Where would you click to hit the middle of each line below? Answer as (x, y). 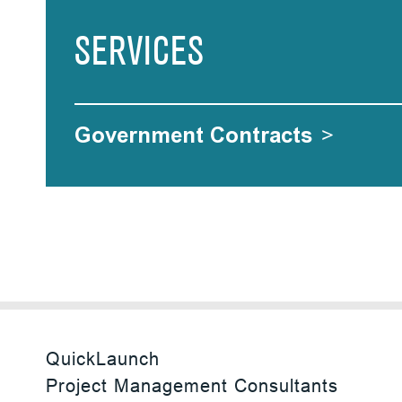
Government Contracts (194, 135)
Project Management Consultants (192, 385)
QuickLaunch (103, 358)
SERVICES (140, 54)
